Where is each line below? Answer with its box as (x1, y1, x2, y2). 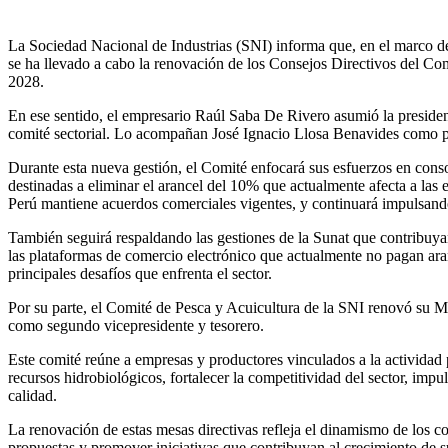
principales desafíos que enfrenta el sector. (8, 265, 272, 283)
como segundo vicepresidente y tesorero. (8, 317, 264, 335)
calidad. (8, 387, 57, 405)
